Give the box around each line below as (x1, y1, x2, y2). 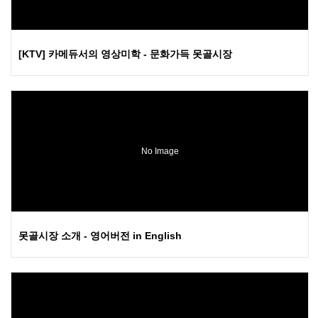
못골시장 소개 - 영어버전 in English (18, 229, 182, 241)
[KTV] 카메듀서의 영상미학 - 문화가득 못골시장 (18, 48, 232, 60)
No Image (141, 146, 179, 156)
